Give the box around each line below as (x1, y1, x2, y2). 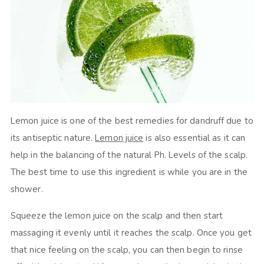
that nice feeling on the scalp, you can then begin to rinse (10, 244, 243, 256)
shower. (10, 183, 43, 196)
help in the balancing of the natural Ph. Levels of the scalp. (10, 149, 248, 161)
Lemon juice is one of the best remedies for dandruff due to (10, 115, 253, 127)
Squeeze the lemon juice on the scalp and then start (10, 210, 223, 222)
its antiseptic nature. (10, 132, 95, 144)
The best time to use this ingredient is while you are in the (10, 166, 247, 179)
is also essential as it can (143, 132, 246, 144)
